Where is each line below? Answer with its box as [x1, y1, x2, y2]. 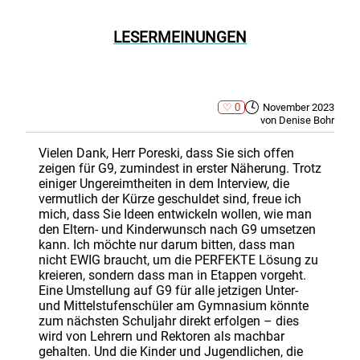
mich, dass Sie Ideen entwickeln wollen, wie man [39, 206, 312, 222]
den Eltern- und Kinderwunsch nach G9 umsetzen [39, 221, 316, 237]
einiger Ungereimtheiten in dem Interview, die [39, 175, 289, 191]
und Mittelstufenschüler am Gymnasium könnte [39, 297, 309, 313]
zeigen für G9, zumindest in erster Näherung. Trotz [39, 160, 321, 176]
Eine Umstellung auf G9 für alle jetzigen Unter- [39, 282, 298, 298]
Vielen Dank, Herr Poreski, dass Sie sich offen [39, 145, 294, 161]
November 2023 [263, 101, 334, 114]
